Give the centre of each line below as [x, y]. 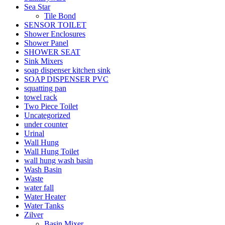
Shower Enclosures [55, 34]
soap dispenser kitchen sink [67, 70]
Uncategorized [47, 116]
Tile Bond [60, 16]
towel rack [41, 97]
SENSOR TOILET [55, 25]
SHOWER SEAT [52, 52]
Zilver [34, 215]
